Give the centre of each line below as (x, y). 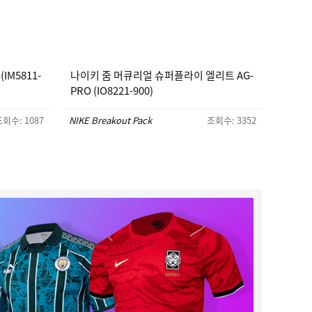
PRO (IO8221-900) (112, 91)
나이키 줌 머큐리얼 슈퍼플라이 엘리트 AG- (162, 75)
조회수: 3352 (232, 120)
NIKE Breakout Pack (110, 120)
